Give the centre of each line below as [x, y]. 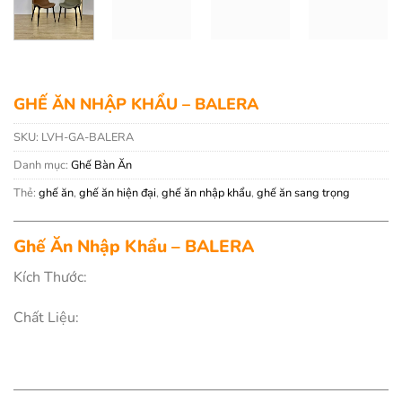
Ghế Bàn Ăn [101, 165]
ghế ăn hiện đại [118, 192]
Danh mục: [42, 165]
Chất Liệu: [46, 318]
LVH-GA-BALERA [87, 137]
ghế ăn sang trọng [303, 192]
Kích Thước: [50, 277]
